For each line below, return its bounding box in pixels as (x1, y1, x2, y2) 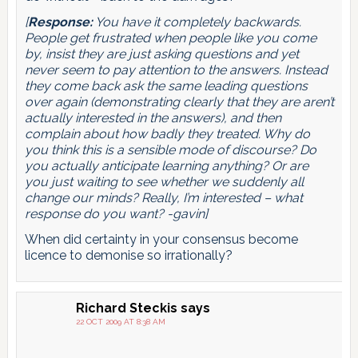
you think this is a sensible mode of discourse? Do (24, 141, 316, 157)
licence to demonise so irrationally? (24, 247, 233, 263)
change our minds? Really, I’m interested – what (24, 189, 303, 205)
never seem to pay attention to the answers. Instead (24, 62, 328, 78)
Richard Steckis (75, 300, 177, 316)
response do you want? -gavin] (24, 205, 208, 221)
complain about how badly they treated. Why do (24, 125, 310, 141)
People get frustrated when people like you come (24, 30, 316, 46)
